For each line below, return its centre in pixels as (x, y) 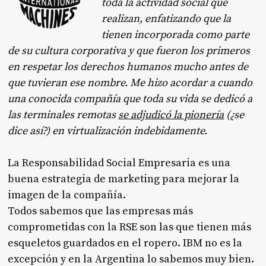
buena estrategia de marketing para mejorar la (124, 179)
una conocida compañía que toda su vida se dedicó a (130, 99)
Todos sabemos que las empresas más (101, 211)
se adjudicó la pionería (171, 115)
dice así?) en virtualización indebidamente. (108, 131)
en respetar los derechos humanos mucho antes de (128, 66)
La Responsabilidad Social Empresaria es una (119, 163)
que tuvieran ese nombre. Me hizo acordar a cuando (130, 83)
